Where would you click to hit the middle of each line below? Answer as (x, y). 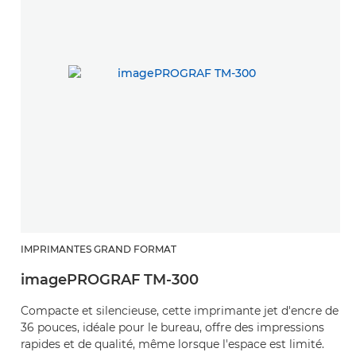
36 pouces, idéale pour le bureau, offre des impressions (172, 328)
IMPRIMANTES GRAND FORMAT (99, 250)
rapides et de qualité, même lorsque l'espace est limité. (172, 344)
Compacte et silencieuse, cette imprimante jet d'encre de (180, 311)
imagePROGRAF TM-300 (110, 280)
